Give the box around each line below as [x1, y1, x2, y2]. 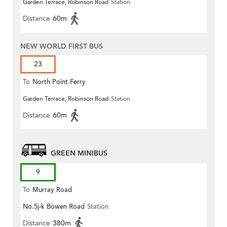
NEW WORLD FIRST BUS [20, 42, 103, 52]
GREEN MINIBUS [51, 148, 107, 159]
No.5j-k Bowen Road [23, 202, 85, 212]
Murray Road [32, 185, 72, 195]
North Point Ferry [32, 78, 86, 87]
